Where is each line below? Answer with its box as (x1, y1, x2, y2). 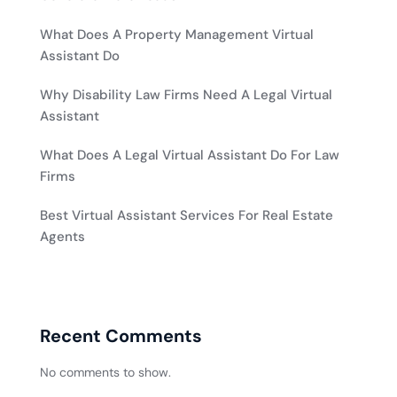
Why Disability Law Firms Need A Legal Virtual (40, 86, 332, 105)
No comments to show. (40, 364, 171, 381)
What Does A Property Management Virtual (40, 26, 314, 44)
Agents (40, 228, 85, 246)
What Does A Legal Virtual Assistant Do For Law (40, 146, 339, 165)
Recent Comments (40, 324, 202, 348)
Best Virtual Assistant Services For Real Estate (40, 206, 333, 225)
